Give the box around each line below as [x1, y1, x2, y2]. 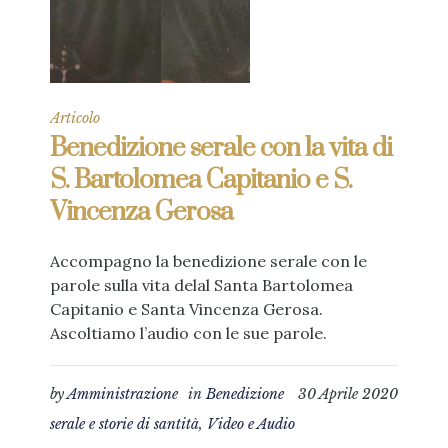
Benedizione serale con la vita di [50, 132, 392, 165]
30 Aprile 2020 [298, 385, 398, 403]
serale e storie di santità [50, 415, 199, 433]
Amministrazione [67, 385, 178, 403]
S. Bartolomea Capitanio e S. [50, 164, 352, 197]
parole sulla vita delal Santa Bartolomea [50, 275, 353, 295]
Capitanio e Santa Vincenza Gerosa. [50, 299, 323, 319]
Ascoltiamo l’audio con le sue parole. [50, 323, 327, 343]
